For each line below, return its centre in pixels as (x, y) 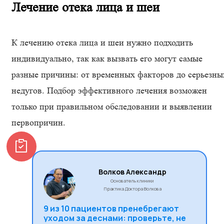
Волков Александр (132, 172)
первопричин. (38, 122)
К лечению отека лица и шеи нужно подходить (102, 42)
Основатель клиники (132, 181)
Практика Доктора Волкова (132, 189)
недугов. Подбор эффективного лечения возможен (109, 90)
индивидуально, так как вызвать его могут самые (107, 58)
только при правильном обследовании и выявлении (112, 106)
